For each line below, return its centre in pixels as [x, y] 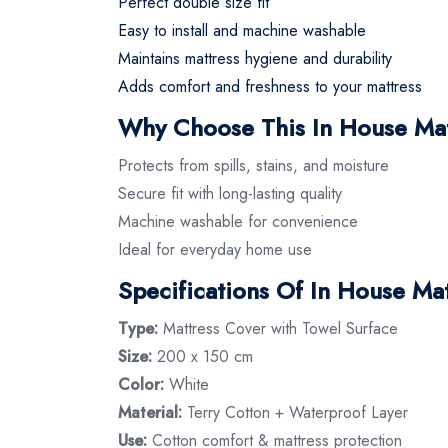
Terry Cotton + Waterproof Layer [295, 412]
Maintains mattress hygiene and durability [255, 58]
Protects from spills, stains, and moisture [253, 165]
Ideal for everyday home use [215, 249]
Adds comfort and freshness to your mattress [270, 86]
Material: [150, 412]
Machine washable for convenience [238, 221]
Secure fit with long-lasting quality [230, 193]
